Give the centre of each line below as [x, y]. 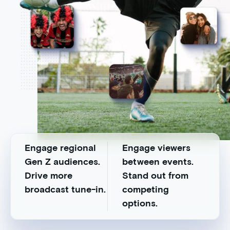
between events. [158, 162]
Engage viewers [156, 149]
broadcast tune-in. [65, 190]
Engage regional [61, 149]
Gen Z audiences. [63, 162]
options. [140, 204]
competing [145, 190]
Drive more [49, 176]
